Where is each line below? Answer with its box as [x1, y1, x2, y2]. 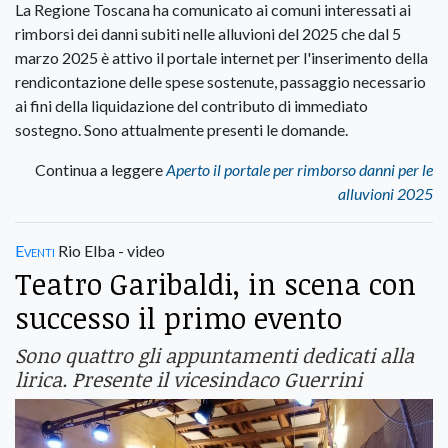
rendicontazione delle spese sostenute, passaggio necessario [15, 72, 426, 92]
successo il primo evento [15, 298, 342, 338]
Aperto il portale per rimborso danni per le [166, 160, 433, 180]
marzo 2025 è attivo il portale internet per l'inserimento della [15, 48, 428, 68]
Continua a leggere [35, 160, 166, 180]
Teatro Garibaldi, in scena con [15, 264, 416, 304]
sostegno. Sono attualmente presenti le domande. [15, 120, 348, 140]
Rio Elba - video [55, 241, 165, 261]
